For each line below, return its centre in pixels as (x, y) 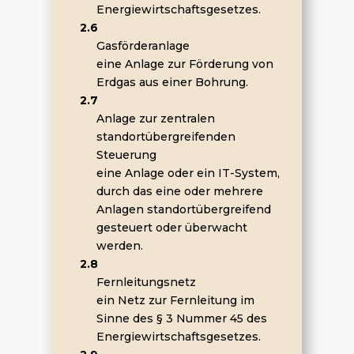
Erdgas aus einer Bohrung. (172, 82)
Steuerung (126, 155)
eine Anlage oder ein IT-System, (188, 173)
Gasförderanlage (143, 46)
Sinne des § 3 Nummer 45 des (181, 318)
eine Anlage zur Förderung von (185, 64)
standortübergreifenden (166, 137)
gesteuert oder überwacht (171, 228)
